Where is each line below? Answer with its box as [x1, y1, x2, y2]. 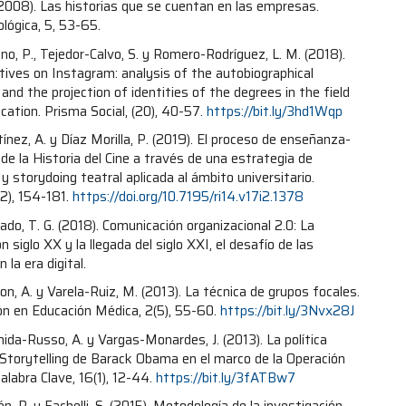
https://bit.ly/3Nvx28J [220, 300, 355, 322]
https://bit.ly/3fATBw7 [156, 366, 296, 389]
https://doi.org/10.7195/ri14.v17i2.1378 [72, 186, 304, 208]
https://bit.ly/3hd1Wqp [207, 100, 343, 122]
